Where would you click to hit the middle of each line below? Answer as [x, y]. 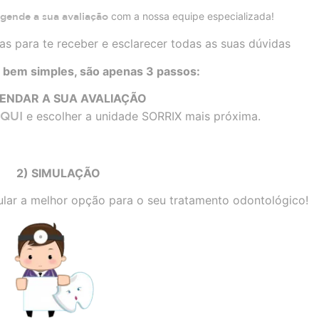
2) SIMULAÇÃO [58, 173]
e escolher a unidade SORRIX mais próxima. [143, 116]
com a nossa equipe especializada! [191, 16]
